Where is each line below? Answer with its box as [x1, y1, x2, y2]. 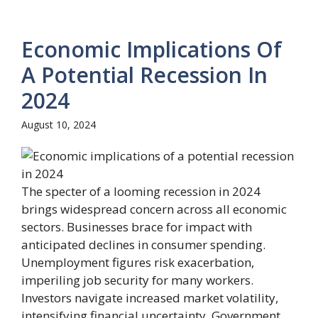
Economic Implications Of [21, 34, 282, 64]
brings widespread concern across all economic [21, 200, 287, 217]
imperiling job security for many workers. [21, 271, 253, 288]
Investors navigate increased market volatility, [21, 289, 278, 306]
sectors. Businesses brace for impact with [21, 218, 252, 235]
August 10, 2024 [21, 117, 96, 131]
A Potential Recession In [21, 60, 268, 89]
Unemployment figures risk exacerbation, [21, 253, 254, 270]
